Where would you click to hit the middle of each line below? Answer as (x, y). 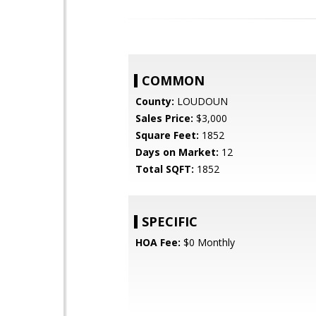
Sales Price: (164, 118)
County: (155, 101)
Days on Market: (177, 152)
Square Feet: (167, 135)
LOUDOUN (201, 101)
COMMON (173, 80)
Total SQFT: (165, 169)
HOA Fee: (158, 242)
